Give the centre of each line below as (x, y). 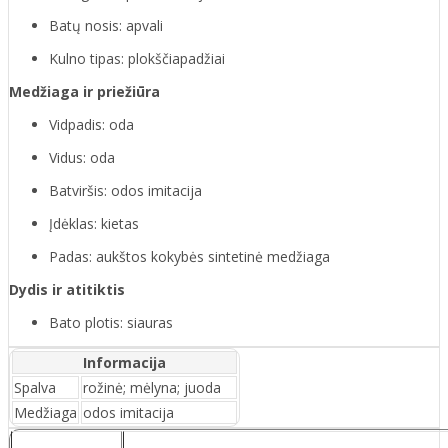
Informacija (124, 363)
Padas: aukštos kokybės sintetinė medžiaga (189, 257)
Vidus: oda (82, 158)
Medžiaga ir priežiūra (84, 92)
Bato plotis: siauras (111, 323)
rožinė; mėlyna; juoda (152, 388)
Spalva (35, 388)
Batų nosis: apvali (106, 26)
